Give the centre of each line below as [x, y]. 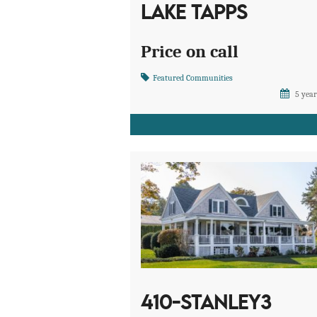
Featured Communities [193, 78]
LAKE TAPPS [194, 14]
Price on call [190, 52]
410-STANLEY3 [206, 304]
